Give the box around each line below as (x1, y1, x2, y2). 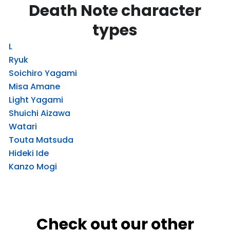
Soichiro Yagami (9, 67, 77, 79)
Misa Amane (9, 81, 60, 92)
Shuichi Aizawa (9, 107, 70, 119)
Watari (9, 121, 37, 132)
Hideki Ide (9, 147, 49, 159)
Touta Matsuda (9, 134, 73, 146)
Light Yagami (9, 94, 63, 106)
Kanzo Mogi (9, 161, 57, 172)
